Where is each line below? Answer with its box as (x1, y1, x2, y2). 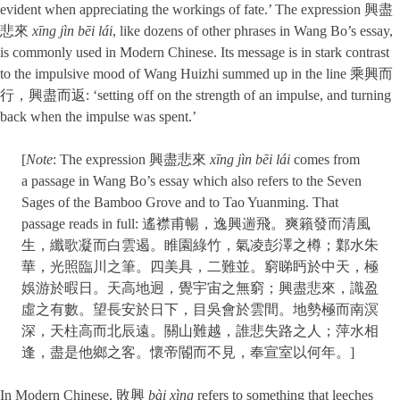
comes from (290, 152, 360, 168)
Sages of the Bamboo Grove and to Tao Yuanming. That (21, 195, 338, 211)
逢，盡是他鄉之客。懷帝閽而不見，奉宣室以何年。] (21, 345, 354, 361)
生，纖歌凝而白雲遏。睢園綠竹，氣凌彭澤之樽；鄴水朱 (21, 237, 379, 254)
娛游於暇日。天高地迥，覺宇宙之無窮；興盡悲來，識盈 (21, 280, 379, 296)
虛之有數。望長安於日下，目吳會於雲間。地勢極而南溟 (21, 302, 379, 318)
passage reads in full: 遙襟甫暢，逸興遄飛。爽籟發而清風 (21, 216, 371, 232)
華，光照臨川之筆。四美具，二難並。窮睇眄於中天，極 (21, 259, 379, 275)
